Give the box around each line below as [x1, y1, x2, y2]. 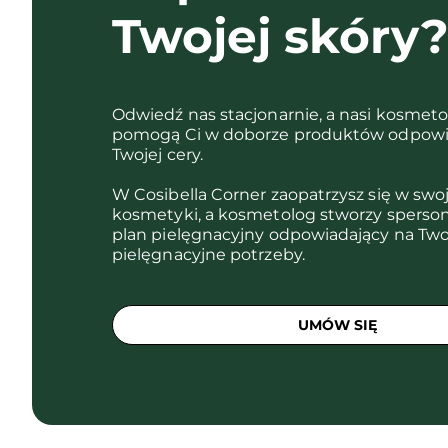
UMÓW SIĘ [297, 316, 377, 334]
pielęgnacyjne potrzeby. [112, 245, 305, 264]
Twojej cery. [112, 145, 203, 164]
